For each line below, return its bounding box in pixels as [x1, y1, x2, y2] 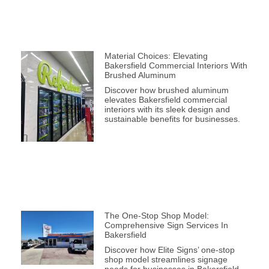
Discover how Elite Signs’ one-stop [104, 244, 235, 255]
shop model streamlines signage [104, 254, 228, 264]
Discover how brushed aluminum [104, 85, 229, 95]
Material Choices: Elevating [104, 50, 208, 61]
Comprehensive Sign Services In [104, 220, 228, 230]
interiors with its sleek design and [104, 104, 230, 114]
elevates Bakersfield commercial [104, 94, 227, 104]
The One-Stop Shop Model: [104, 210, 209, 220]
